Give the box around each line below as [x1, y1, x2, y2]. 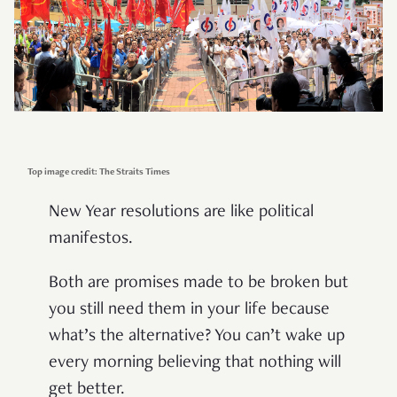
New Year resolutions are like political [49, 203, 314, 222]
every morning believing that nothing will [49, 354, 341, 372]
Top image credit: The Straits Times [27, 167, 170, 177]
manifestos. [49, 230, 133, 248]
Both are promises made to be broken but [49, 274, 348, 292]
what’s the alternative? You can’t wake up [49, 327, 345, 346]
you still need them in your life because [49, 300, 330, 319]
